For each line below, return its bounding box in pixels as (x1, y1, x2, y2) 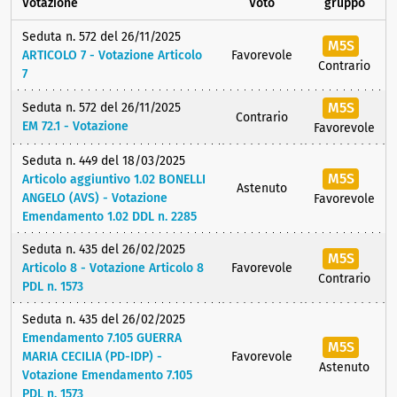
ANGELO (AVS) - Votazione (22, 191, 167, 206)
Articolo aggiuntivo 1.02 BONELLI (22, 172, 206, 188)
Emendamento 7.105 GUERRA (22, 331, 182, 346)
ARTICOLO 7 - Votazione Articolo (22, 48, 202, 64)
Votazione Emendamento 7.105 (22, 368, 192, 384)
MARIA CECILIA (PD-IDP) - (22, 349, 162, 365)
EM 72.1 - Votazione (22, 119, 128, 135)
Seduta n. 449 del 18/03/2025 (22, 153, 185, 169)
